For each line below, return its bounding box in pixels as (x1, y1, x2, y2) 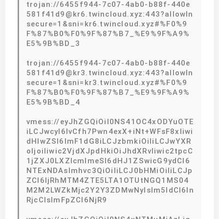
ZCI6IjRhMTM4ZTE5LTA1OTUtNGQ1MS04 (26, 175, 189, 185)
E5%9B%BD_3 (26, 39, 80, 48)
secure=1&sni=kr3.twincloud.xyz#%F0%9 (26, 78, 188, 87)
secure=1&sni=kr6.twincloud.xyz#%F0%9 (26, 19, 188, 28)
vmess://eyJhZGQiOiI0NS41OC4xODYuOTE (26, 117, 194, 126)
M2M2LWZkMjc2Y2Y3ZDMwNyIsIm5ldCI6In (26, 185, 194, 195)
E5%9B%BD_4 (26, 97, 80, 107)
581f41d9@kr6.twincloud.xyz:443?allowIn (26, 9, 194, 19)
